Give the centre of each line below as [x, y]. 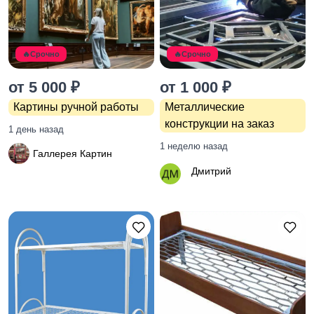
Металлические [205, 107]
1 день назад [36, 130]
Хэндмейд [47, 75]
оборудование [57, 12]
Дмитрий [211, 171]
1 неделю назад [194, 146]
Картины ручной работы [76, 107]
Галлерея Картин [73, 153]
